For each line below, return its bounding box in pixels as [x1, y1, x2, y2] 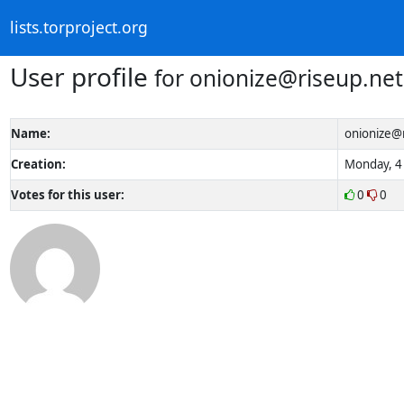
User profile [9, 59, 154, 94]
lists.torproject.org [9, 16, 148, 39]
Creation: [10, 155, 66, 172]
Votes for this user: [10, 186, 124, 203]
